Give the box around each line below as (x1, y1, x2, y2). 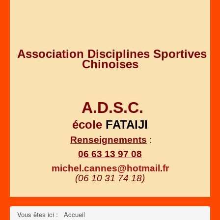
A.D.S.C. (77, 98, 143, 116)
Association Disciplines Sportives (13, 47, 207, 60)
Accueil (64, 209, 85, 219)
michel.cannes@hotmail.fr (51, 163, 169, 173)
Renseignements (70, 134, 147, 145)
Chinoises (82, 57, 138, 71)
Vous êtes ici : (17, 209, 62, 219)
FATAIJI (106, 117, 148, 131)
